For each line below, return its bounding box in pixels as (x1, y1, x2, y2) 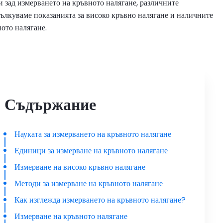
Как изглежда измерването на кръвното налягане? (14, 194, 186, 206)
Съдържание (4, 93, 96, 115)
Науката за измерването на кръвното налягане (14, 128, 171, 140)
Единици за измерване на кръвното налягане (14, 145, 168, 157)
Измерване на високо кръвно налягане (14, 161, 145, 173)
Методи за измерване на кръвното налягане (14, 178, 163, 190)
